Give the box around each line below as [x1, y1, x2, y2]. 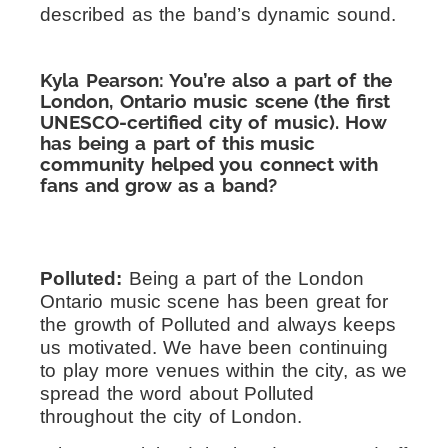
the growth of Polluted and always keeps [40, 314, 396, 336]
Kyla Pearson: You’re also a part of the [40, 69, 392, 92]
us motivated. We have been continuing [40, 337, 388, 359]
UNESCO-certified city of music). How [40, 111, 386, 134]
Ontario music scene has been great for [40, 291, 388, 313]
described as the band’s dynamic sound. [40, 4, 396, 26]
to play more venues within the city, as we [40, 360, 407, 382]
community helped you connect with [40, 153, 378, 176]
